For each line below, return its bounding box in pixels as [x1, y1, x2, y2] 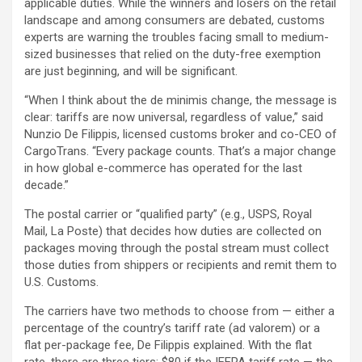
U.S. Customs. [24, 274, 99, 289]
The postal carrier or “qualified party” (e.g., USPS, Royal [24, 206, 312, 221]
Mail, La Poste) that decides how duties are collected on [24, 223, 322, 238]
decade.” [24, 177, 69, 192]
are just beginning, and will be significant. [24, 63, 238, 78]
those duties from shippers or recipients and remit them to [24, 257, 337, 272]
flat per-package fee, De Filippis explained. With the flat [24, 337, 312, 352]
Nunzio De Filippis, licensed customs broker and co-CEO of [24, 126, 337, 141]
